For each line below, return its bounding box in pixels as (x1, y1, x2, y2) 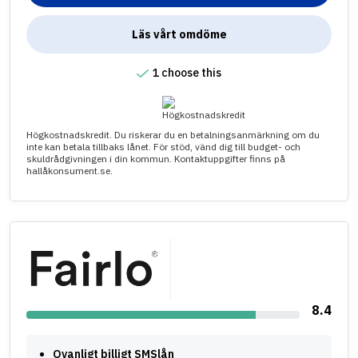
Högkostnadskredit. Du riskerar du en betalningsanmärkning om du (26, 128, 320, 141)
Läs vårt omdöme (131, 26, 227, 42)
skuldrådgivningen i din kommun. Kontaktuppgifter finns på (26, 152, 285, 165)
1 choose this (153, 65, 221, 80)
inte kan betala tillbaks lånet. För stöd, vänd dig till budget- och (26, 140, 300, 153)
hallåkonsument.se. (26, 164, 113, 177)
